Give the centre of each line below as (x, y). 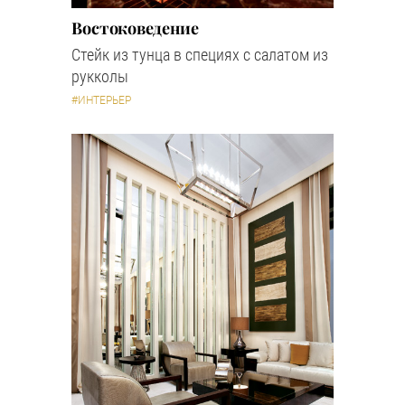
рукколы (100, 77)
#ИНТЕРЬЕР (101, 101)
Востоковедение (135, 28)
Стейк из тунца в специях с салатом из (200, 55)
